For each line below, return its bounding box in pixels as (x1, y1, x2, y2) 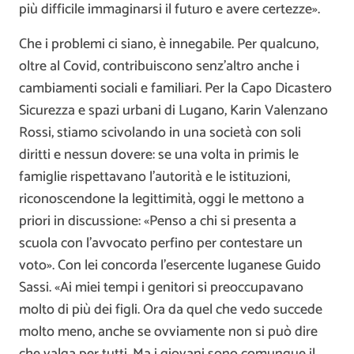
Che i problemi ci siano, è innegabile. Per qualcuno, (19, 32, 318, 56)
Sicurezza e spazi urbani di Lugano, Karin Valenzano (19, 98, 328, 122)
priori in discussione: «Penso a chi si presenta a (19, 209, 296, 233)
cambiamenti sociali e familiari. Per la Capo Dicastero (19, 76, 332, 100)
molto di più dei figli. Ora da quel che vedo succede (19, 297, 322, 322)
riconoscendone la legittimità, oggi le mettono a (19, 186, 304, 211)
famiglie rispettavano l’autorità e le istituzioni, (19, 164, 290, 189)
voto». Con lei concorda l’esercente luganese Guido (19, 253, 321, 277)
